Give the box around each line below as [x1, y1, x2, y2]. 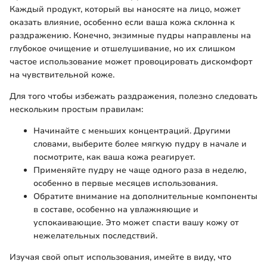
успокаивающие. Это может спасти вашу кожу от [33, 217, 239, 229]
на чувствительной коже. [10, 69, 114, 81]
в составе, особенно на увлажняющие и [33, 204, 198, 216]
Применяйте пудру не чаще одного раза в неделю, [33, 164, 246, 176]
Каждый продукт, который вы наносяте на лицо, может [10, 4, 241, 15]
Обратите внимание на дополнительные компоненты [33, 191, 257, 203]
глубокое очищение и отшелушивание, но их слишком [10, 43, 235, 55]
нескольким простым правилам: [10, 104, 143, 116]
